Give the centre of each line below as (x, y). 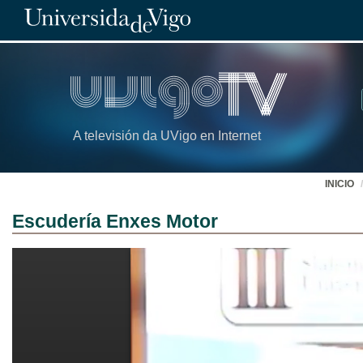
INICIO (340, 184)
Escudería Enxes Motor (115, 221)
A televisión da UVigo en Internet (167, 136)
